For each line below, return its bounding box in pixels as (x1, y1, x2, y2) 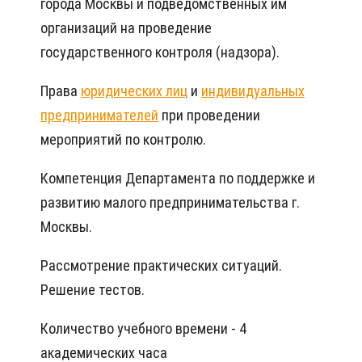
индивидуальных (201, 82, 305, 99)
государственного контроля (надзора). (40, 43, 280, 61)
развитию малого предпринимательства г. (40, 193, 300, 211)
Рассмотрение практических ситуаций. (40, 256, 282, 274)
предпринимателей (40, 106, 158, 124)
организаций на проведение (40, 19, 212, 36)
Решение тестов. (40, 280, 145, 298)
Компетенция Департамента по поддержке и (40, 169, 315, 187)
